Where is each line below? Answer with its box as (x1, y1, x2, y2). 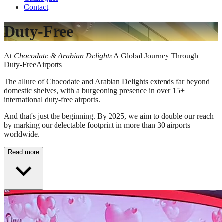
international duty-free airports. (4, 95, 100, 104)
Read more (8, 148, 39, 156)
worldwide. (4, 129, 40, 138)
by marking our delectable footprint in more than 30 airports (4, 120, 190, 129)
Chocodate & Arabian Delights (14, 51, 112, 60)
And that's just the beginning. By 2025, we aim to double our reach (4, 111, 214, 120)
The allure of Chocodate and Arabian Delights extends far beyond (4, 77, 210, 86)
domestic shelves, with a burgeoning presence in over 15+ (4, 86, 185, 95)
